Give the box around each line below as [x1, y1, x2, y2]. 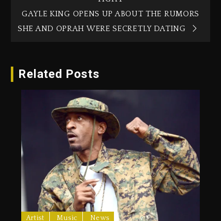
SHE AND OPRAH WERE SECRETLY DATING [18, 24, 186, 33]
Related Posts [18, 67, 100, 81]
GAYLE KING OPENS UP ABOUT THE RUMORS [21, 9, 200, 18]
